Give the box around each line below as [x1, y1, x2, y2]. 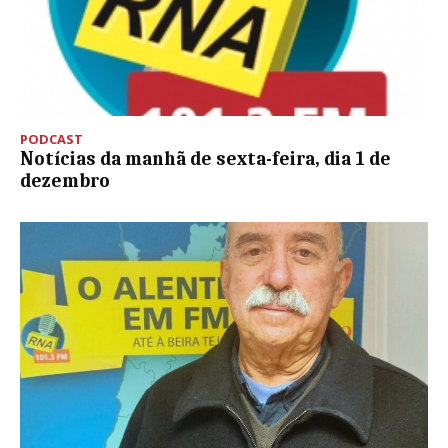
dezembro [20, 170, 110, 193]
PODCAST [20, 130, 83, 149]
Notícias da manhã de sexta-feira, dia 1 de [20, 148, 391, 171]
